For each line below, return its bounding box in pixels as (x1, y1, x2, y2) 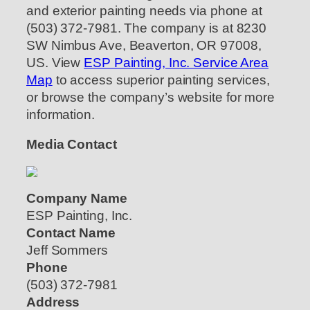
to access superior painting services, (52, 72, 270, 87)
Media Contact (26, 137, 117, 152)
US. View (26, 55, 84, 70)
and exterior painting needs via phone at (26, 3, 262, 18)
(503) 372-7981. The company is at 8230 (26, 20, 267, 35)
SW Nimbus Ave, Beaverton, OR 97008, (26, 37, 262, 53)
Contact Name (26, 226, 116, 241)
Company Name (26, 191, 127, 206)
